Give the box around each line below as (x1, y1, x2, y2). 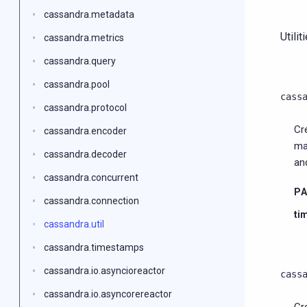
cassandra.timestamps (44, 242, 144, 253)
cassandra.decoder (44, 149, 127, 160)
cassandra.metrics (44, 32, 124, 43)
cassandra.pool (44, 79, 110, 90)
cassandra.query (44, 56, 116, 66)
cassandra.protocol (44, 102, 127, 113)
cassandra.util (44, 219, 104, 230)
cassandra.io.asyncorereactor (44, 288, 172, 299)
